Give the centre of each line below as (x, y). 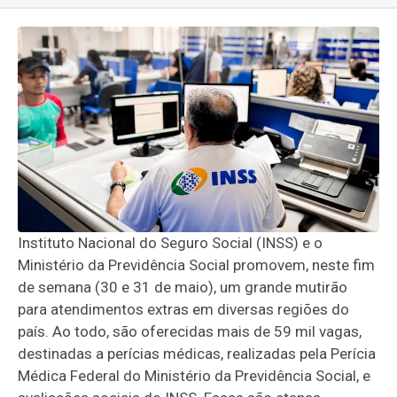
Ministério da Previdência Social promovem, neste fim (197, 265)
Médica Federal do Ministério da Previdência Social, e (195, 375)
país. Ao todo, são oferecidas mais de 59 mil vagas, (190, 331)
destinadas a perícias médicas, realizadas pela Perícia (197, 353)
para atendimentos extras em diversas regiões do (184, 309)
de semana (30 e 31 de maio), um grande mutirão (183, 287)
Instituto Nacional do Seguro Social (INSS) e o (171, 242)
